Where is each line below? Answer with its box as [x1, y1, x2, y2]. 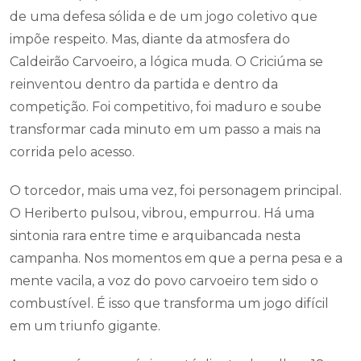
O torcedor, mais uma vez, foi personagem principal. [10, 183, 342, 198]
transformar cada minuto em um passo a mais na [10, 122, 321, 137]
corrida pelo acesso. [10, 144, 135, 160]
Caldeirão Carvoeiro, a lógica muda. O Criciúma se [10, 54, 323, 69]
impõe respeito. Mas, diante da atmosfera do [10, 31, 290, 47]
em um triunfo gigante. [10, 318, 160, 334]
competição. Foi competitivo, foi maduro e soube [10, 99, 322, 114]
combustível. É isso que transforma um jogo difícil [10, 296, 329, 311]
